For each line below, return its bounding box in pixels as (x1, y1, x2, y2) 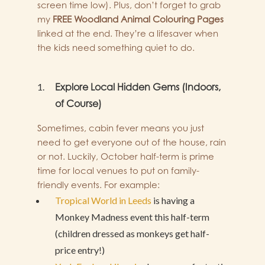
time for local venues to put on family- (37, 165, 199, 177)
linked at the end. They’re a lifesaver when (37, 28, 218, 40)
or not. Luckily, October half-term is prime (37, 151, 214, 163)
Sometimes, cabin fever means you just (37, 122, 204, 134)
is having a (151, 195, 195, 206)
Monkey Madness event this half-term (55, 211, 209, 223)
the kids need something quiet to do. (37, 42, 195, 54)
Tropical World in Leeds (55, 195, 151, 206)
